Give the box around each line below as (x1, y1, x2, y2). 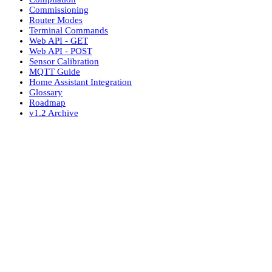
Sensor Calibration (29, 56, 99, 66)
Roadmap (29, 97, 66, 107)
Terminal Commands (29, 25, 108, 35)
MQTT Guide (29, 66, 80, 76)
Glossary (29, 87, 63, 97)
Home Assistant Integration (29, 76, 132, 87)
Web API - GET (29, 35, 88, 46)
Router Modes (29, 15, 83, 25)
